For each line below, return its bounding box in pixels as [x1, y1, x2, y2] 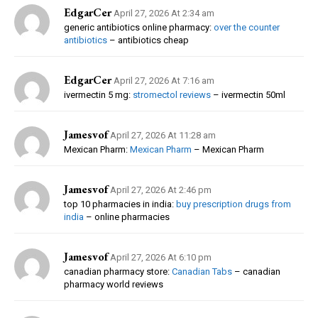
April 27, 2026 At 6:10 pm [110, 251, 212, 263]
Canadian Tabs [172, 265, 232, 277]
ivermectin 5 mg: [64, 89, 133, 100]
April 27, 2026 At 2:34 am [114, 7, 214, 18]
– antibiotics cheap [107, 34, 189, 45]
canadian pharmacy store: [64, 265, 172, 277]
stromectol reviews [133, 89, 211, 100]
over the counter [214, 21, 280, 33]
